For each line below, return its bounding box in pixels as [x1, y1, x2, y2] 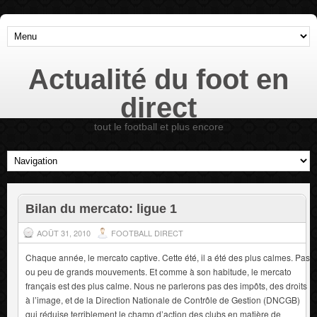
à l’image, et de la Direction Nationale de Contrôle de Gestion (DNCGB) [25, 293, 300, 306]
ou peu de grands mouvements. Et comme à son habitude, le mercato [25, 265, 292, 277]
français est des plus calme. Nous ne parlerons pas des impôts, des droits [25, 279, 307, 292]
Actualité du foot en [28, 64, 289, 96]
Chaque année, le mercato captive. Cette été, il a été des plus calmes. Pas [25, 250, 310, 263]
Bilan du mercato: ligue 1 [25, 201, 177, 216]
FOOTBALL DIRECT [111, 226, 183, 238]
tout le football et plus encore [93, 121, 224, 133]
